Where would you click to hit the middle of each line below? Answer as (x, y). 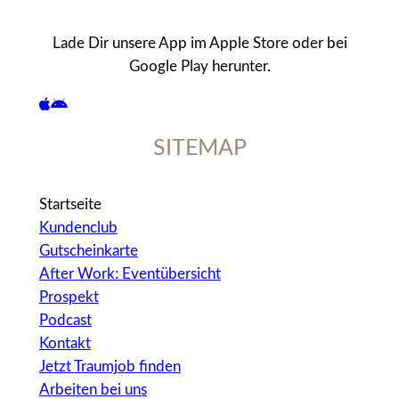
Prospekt (69, 297)
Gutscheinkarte (88, 251)
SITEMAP (199, 148)
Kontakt (65, 344)
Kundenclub (78, 228)
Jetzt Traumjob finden (110, 367)
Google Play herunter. (199, 67)
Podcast (65, 321)
